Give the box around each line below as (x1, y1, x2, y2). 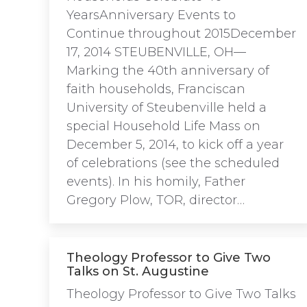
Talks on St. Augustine (66, 264, 209, 279)
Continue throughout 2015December (66, 26, 296, 41)
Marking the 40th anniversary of (66, 63, 269, 78)
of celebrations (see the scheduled (66, 156, 280, 171)
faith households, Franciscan (66, 82, 245, 97)
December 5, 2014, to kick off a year (66, 137, 284, 152)
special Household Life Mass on (66, 119, 260, 134)
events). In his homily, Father (66, 174, 245, 189)
